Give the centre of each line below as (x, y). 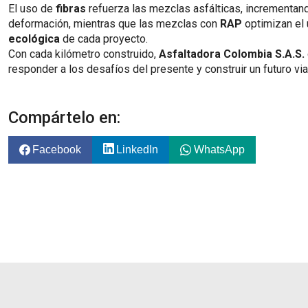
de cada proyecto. (104, 39)
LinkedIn (137, 150)
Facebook (57, 150)
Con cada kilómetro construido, (84, 54)
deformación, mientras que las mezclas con (114, 24)
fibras (71, 9)
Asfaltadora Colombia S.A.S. (232, 54)
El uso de (32, 9)
